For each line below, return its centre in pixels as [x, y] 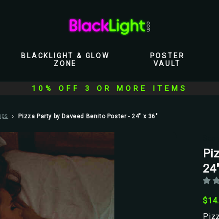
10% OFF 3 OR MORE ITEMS [109, 88]
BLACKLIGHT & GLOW [65, 56]
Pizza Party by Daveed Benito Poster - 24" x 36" [88, 116]
